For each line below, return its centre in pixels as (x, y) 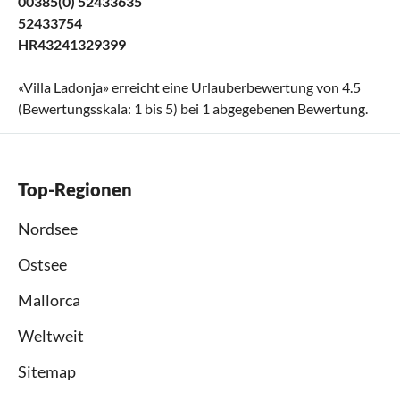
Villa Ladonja (63, 87)
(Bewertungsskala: (76, 108)
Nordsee (48, 228)
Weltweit (51, 335)
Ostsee (42, 264)
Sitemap (47, 371)
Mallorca (49, 300)
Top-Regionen (75, 189)
